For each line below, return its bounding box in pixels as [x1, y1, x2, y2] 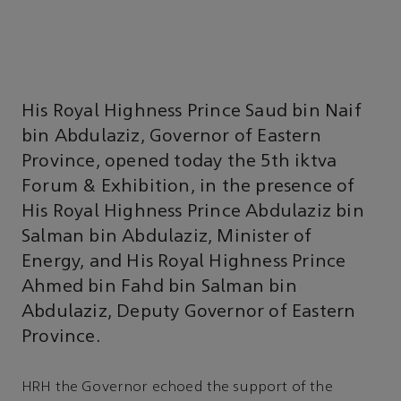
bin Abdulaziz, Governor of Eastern [21, 127, 321, 146]
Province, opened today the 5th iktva [21, 152, 337, 171]
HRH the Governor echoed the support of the [21, 380, 333, 396]
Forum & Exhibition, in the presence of [21, 177, 355, 196]
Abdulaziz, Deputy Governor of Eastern [21, 303, 356, 321]
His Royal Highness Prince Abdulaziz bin [21, 202, 364, 221]
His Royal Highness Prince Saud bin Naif [21, 102, 362, 121]
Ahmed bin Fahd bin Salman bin [21, 277, 297, 296]
